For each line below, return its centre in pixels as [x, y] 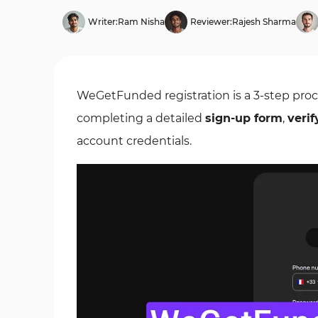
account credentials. [134, 141]
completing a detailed [141, 118]
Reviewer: [211, 22]
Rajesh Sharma [264, 22]
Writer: [103, 22]
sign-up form [244, 118]
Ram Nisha [141, 22]
